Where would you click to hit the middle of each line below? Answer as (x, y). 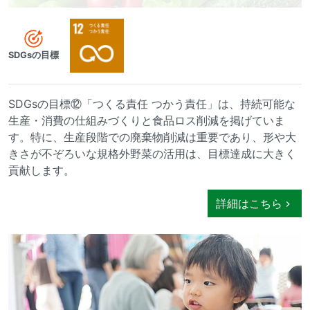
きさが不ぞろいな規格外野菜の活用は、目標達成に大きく (152, 153)
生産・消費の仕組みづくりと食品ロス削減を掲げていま (147, 120)
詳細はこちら (249, 203)
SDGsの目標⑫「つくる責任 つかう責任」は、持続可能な (152, 103)
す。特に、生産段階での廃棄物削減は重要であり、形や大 (152, 137)
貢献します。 (42, 170)
